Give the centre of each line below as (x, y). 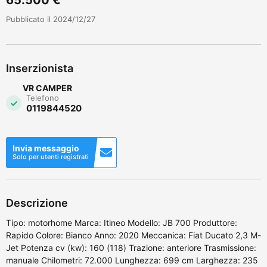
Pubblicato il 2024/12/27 (51, 19)
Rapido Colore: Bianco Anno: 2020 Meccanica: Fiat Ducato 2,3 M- (133, 235)
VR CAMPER (47, 88)
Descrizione (37, 203)
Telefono (43, 97)
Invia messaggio (46, 148)
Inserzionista (40, 68)
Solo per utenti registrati (51, 156)
